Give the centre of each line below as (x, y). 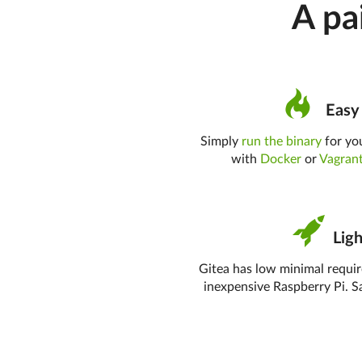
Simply (221, 141)
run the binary (282, 141)
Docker (281, 159)
